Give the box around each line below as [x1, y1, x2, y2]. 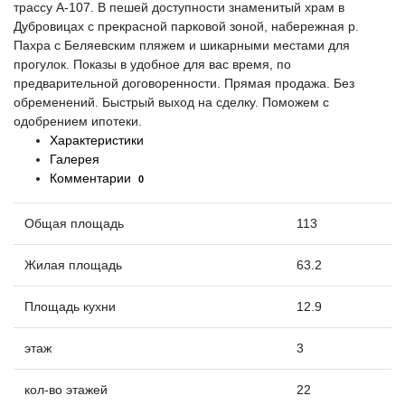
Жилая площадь [24, 258, 122, 272]
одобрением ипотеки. [14, 114, 142, 128]
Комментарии [50, 171, 135, 185]
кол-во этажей [24, 382, 108, 397]
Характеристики [50, 133, 144, 147]
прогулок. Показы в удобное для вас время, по [14, 57, 291, 71]
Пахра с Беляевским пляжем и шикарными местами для [14, 38, 350, 52]
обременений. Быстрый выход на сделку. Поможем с [14, 95, 329, 109]
